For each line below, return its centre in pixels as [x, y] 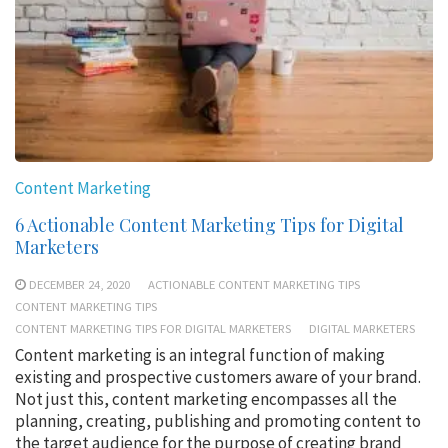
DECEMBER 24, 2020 [79, 283]
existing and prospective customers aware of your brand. [218, 376]
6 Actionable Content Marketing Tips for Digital [209, 224]
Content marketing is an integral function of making [200, 354]
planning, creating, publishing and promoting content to [218, 420]
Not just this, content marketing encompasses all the [206, 398]
